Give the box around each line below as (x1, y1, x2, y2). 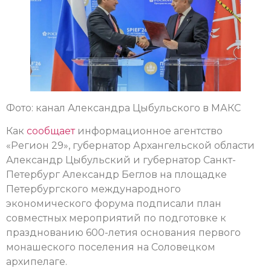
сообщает (27, 125, 75, 137)
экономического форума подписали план (6, 198, 221, 210)
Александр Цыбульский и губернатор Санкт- (6, 154, 236, 166)
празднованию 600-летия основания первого (6, 227, 241, 239)
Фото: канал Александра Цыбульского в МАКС (6, 102, 241, 114)
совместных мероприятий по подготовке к (6, 212, 226, 224)
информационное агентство (75, 125, 223, 137)
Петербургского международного (6, 183, 181, 195)
